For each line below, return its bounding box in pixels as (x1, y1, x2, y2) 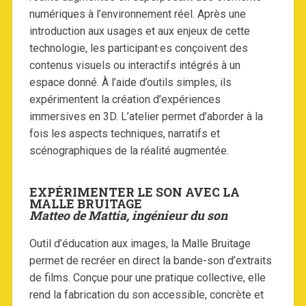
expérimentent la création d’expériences (29, 93, 221, 107)
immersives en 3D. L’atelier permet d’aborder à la (29, 110, 263, 124)
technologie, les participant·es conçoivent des (29, 42, 248, 55)
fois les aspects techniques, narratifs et (29, 127, 220, 141)
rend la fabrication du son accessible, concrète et (29, 288, 264, 302)
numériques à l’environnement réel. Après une (29, 8, 246, 21)
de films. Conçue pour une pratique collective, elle (29, 271, 266, 285)
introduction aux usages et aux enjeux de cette (29, 25, 250, 38)
